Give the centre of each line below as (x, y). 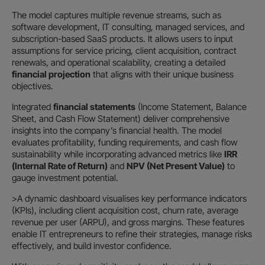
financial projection (51, 74)
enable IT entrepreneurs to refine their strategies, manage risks (132, 234)
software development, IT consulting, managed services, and (128, 27)
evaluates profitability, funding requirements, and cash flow (125, 142)
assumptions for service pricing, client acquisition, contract (124, 51)
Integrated (33, 107)
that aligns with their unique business (162, 74)
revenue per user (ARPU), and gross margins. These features (128, 222)
